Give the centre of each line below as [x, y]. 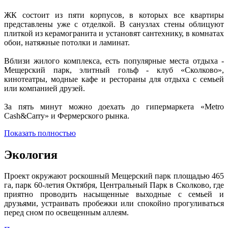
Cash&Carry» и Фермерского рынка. [67, 116]
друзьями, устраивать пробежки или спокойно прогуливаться [114, 204]
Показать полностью [40, 133]
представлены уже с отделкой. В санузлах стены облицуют [114, 24]
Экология [31, 154]
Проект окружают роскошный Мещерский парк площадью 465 [114, 176]
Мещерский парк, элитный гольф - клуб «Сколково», [114, 70]
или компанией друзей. [45, 88]
